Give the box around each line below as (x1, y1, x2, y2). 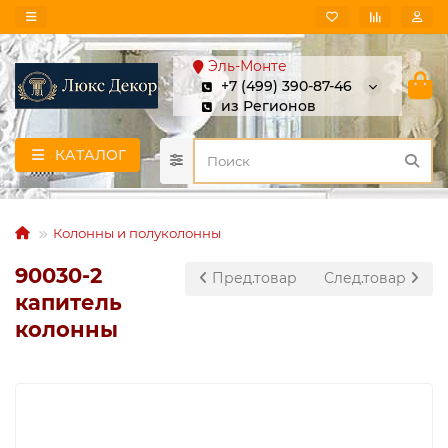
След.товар (324, 269, 410, 287)
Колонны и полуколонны (53, 225, 221, 241)
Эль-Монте (208, 57, 287, 75)
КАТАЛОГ (54, 146, 126, 164)
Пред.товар (208, 269, 297, 287)
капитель (15, 290, 122, 315)
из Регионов (221, 97, 316, 115)
